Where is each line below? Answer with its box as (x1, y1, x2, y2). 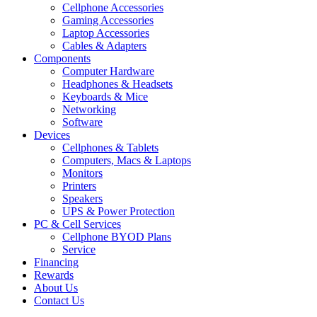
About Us (34, 282, 78, 294)
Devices (34, 129, 70, 142)
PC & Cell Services (34, 218, 121, 231)
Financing (34, 256, 79, 269)
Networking (62, 103, 116, 116)
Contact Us (34, 294, 84, 307)
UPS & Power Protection (62, 205, 175, 218)
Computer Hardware (62, 65, 154, 78)
